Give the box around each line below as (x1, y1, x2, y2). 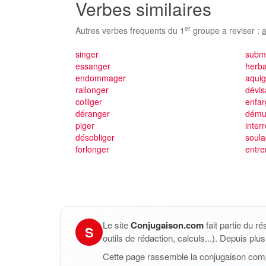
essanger (75, 60, 110, 72)
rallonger (75, 84, 109, 96)
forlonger (75, 143, 109, 155)
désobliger (75, 131, 115, 143)
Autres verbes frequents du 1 (75, 24, 185, 36)
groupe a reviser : (191, 24, 262, 36)
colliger (75, 96, 102, 107)
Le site (103, 218, 131, 231)
